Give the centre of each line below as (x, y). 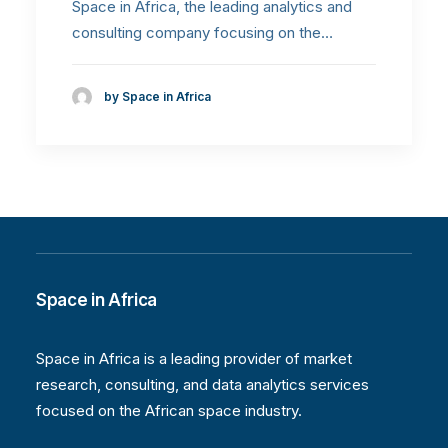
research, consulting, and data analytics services (202, 384)
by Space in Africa (157, 97)
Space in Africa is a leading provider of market (194, 358)
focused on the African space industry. (169, 410)
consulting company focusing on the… (202, 32)
